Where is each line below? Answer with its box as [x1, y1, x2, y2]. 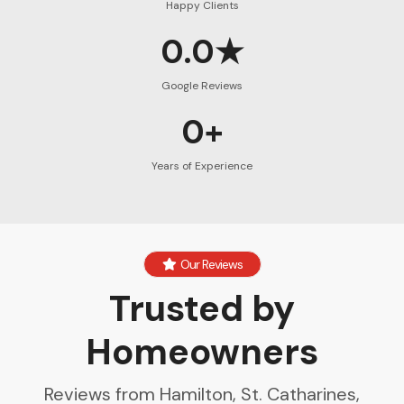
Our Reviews [179, 256, 243, 273]
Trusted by [109, 285, 295, 333]
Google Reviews [161, 78, 243, 94]
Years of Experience [151, 159, 252, 174]
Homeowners [86, 328, 318, 376]
